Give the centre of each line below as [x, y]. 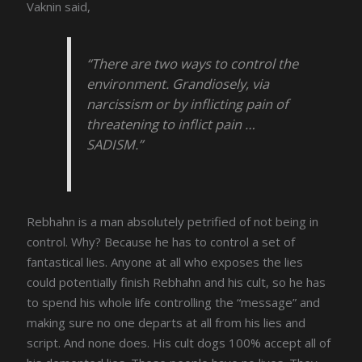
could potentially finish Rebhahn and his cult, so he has [177, 282]
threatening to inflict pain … [171, 124]
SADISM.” [115, 144]
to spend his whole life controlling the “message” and [174, 302]
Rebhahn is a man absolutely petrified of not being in [173, 221]
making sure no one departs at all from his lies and [166, 322]
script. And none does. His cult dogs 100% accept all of [179, 342]
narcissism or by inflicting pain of [188, 103]
